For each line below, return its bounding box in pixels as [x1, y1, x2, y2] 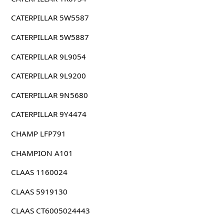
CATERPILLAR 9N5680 [10, 89, 88, 100]
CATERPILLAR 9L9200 [10, 70, 86, 81]
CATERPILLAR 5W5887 [10, 31, 89, 42]
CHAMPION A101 [10, 147, 73, 158]
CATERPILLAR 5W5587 [10, 12, 89, 23]
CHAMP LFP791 [10, 128, 66, 138]
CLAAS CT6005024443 [10, 205, 90, 216]
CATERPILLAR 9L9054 [10, 51, 86, 61]
